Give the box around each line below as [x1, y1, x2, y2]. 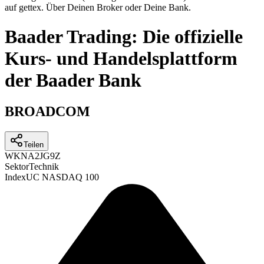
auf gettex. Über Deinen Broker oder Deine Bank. [5, 2, 191, 13]
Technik [29, 161, 59, 172]
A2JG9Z [28, 151, 61, 161]
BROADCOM [5, 104, 90, 120]
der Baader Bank [5, 69, 141, 91]
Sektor [5, 161, 29, 172]
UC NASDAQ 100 [26, 172, 99, 183]
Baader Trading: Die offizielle [5, 25, 243, 47]
